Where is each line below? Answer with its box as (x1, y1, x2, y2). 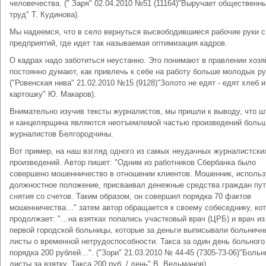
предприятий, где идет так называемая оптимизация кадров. (9, 39, 227, 47)
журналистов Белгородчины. (9, 129, 113, 138)
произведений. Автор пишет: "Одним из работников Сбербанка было (9, 158, 256, 167)
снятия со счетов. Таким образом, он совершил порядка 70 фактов (9, 192, 251, 201)
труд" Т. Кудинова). (9, 10, 80, 19)
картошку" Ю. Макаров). (9, 90, 96, 99)
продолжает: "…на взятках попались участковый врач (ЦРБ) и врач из (9, 214, 265, 223)
